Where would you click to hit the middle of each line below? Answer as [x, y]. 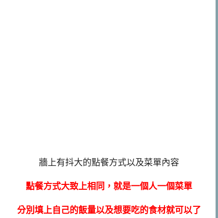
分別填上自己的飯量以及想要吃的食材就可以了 [109, 210]
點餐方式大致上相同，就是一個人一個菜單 [109, 186]
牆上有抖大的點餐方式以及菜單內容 [109, 163]
